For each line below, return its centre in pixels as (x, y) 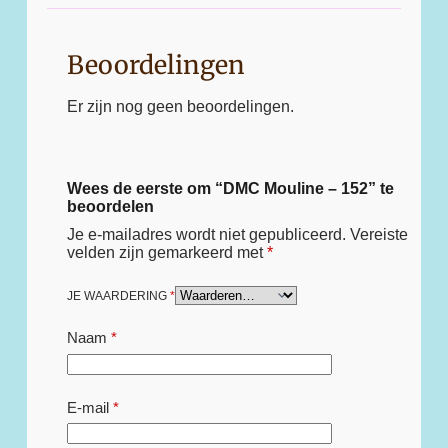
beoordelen (110, 207)
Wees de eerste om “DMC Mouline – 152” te (230, 189)
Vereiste (378, 235)
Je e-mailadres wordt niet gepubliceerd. (206, 235)
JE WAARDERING (118, 295)
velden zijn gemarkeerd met (166, 253)
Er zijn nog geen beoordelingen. (180, 107)
